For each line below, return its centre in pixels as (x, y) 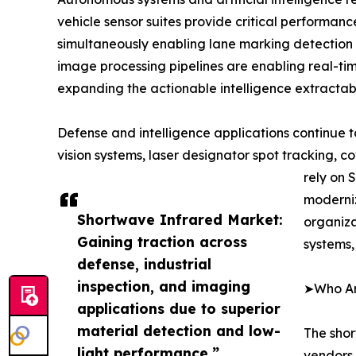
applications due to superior (179, 308)
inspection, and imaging (164, 286)
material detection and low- (179, 330)
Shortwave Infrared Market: (180, 219)
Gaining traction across (162, 241)
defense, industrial (144, 263)
